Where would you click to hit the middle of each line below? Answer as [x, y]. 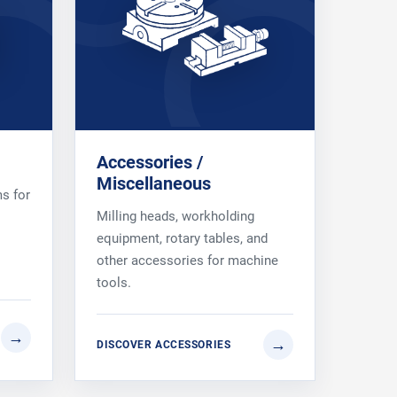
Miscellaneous [154, 183]
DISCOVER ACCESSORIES [164, 345]
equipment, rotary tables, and [182, 238]
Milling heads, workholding [175, 216]
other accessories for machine [187, 260]
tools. [114, 282]
